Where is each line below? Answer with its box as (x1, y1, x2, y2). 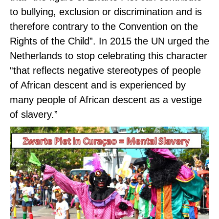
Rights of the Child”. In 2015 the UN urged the (10, 35, 209, 46)
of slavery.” (10, 109, 58, 120)
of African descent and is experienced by (10, 79, 186, 90)
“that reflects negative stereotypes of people (10, 65, 201, 76)
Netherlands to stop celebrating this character (10, 50, 207, 61)
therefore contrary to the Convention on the (10, 21, 198, 32)
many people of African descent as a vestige (10, 94, 202, 105)
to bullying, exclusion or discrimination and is (10, 6, 202, 17)
